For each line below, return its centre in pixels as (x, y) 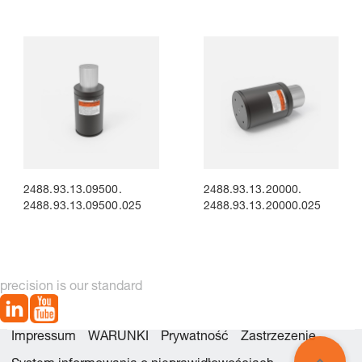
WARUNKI (118, 337)
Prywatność (195, 337)
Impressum (44, 337)
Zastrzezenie (278, 337)
